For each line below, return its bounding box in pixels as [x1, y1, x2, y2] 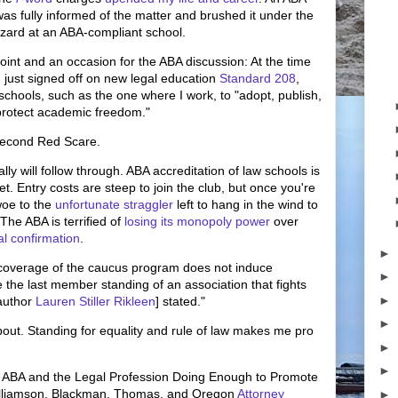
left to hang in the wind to [173, 197, 318, 211]
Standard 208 [219, 71, 296, 85]
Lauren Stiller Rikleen [36, 294, 155, 308]
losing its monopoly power [124, 214, 270, 228]
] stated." [155, 294, 205, 308]
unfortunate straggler [55, 197, 173, 211]
